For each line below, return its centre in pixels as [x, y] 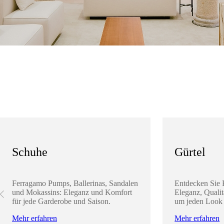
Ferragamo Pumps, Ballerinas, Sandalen [75, 183]
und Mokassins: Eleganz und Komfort [72, 192]
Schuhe [30, 152]
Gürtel [190, 152]
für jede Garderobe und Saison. [61, 201]
